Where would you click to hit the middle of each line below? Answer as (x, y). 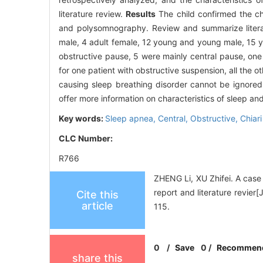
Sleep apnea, (131, 119)
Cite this (97, 195)
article (97, 206)
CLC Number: (87, 139)
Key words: (82, 119)
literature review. (92, 14)
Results (141, 14)
